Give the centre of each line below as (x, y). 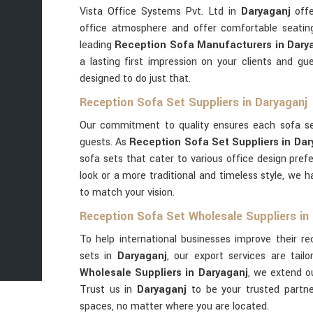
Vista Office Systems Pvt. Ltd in (158, 12)
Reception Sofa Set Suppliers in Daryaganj (194, 102)
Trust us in (109, 290)
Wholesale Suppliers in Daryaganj (164, 273)
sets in (99, 256)
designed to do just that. (135, 79)
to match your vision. (127, 192)
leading (97, 45)
